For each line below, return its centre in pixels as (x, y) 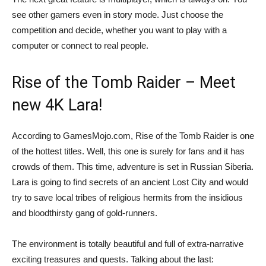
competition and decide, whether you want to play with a (119, 30)
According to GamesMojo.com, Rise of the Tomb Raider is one (133, 136)
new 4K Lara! (57, 105)
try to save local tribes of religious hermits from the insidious (127, 198)
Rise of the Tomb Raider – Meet (124, 83)
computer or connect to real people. (80, 46)
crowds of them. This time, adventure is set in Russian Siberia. (133, 167)
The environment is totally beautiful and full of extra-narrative (128, 244)
